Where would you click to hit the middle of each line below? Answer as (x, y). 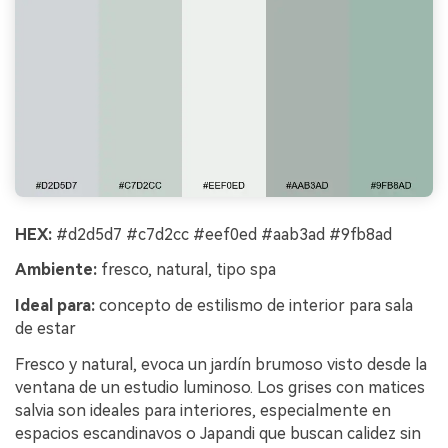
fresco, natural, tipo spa (186, 270)
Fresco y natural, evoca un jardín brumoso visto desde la (221, 365)
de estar (45, 329)
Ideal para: (55, 306)
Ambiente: (56, 270)
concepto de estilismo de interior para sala (254, 306)
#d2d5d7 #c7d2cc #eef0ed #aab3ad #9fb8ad (222, 234)
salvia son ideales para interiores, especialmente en (203, 411)
